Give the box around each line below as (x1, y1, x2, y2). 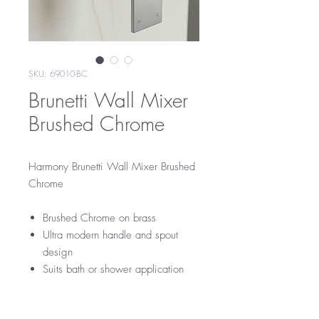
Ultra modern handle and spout (43, 228, 178, 242)
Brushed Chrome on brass (43, 211, 156, 225)
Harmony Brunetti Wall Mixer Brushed (28, 159, 195, 174)
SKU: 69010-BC (28, 68, 88, 80)
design (43, 245, 73, 259)
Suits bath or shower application (43, 262, 184, 276)
